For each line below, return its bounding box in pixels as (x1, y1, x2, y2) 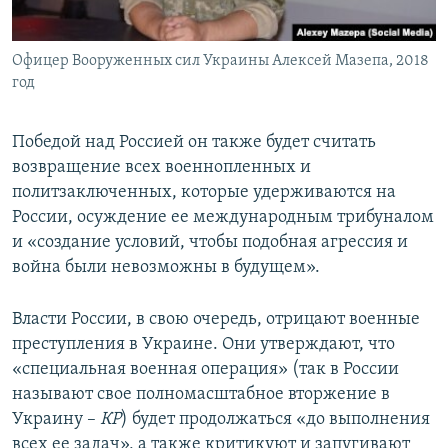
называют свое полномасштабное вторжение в (12, 384, 390, 404)
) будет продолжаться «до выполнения (121, 409, 430, 429)
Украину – (12, 409, 100, 429)
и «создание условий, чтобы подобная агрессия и (12, 232, 408, 252)
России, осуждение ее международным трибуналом (12, 207, 434, 227)
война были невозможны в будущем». (12, 257, 320, 277)
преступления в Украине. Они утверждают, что (12, 334, 395, 354)
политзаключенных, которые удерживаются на (12, 182, 396, 202)
